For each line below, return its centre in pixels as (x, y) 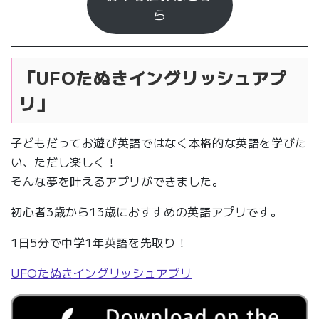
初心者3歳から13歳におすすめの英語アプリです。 (147, 212)
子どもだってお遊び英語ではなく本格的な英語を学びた (159, 143)
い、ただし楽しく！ (64, 162)
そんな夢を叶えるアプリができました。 (117, 181)
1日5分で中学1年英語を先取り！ (99, 242)
